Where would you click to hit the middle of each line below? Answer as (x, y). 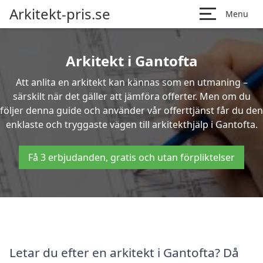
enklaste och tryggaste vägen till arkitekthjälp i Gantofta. (131, 124)
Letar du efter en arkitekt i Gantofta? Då (124, 252)
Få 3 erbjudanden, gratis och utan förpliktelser (131, 157)
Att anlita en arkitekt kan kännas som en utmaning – (131, 82)
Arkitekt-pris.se (60, 14)
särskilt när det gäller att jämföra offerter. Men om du (131, 96)
